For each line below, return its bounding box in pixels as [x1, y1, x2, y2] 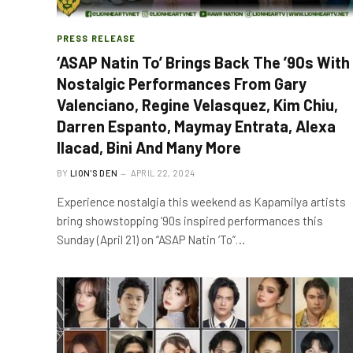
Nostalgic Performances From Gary [57, 73, 307, 93]
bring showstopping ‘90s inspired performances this [57, 213, 323, 228]
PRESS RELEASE [57, 32, 136, 43]
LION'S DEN [70, 167, 118, 178]
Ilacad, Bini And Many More [57, 137, 241, 157]
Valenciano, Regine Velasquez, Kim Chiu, [57, 95, 338, 114]
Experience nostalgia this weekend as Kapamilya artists [57, 194, 346, 209]
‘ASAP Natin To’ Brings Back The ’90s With [57, 52, 350, 72]
